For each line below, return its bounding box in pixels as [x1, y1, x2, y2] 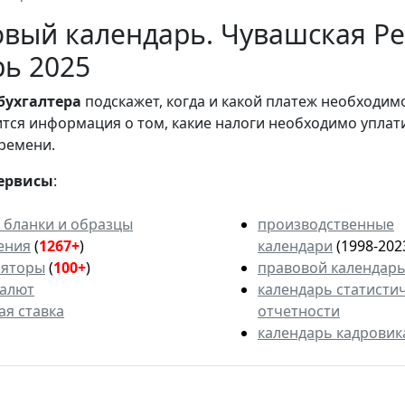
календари [258, 236, 333, 257]
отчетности [258, 301, 340, 322]
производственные [258, 214, 394, 235]
